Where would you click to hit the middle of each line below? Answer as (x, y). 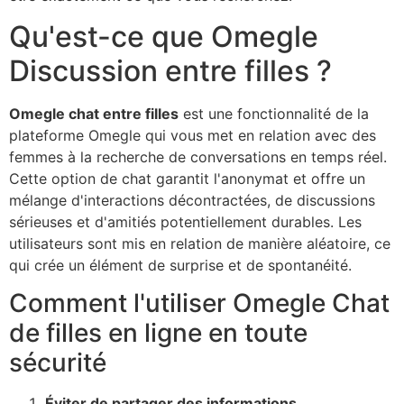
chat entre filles (122, 113)
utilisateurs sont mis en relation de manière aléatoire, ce (200, 243)
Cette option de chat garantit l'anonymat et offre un (187, 178)
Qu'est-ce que (110, 36)
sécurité (58, 363)
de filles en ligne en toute (158, 333)
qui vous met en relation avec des (258, 135)
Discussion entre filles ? (170, 70)
